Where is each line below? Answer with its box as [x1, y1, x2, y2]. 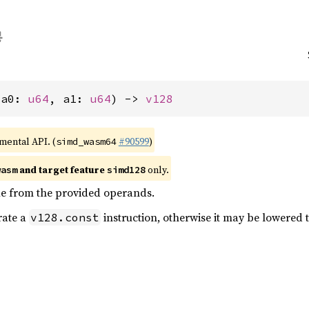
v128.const [30, 210, 99, 224]
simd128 [107, 163, 146, 176]
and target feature [17, 163, 107, 177]
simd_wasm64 [55, 135, 117, 148]
